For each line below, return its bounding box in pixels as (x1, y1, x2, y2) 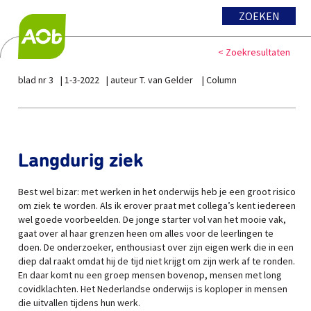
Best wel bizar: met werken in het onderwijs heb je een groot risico (18, 185, 296, 198)
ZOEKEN (238, 9, 280, 23)
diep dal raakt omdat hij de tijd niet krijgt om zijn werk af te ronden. (18, 255, 295, 267)
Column (206, 74, 237, 86)
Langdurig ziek (18, 151, 144, 171)
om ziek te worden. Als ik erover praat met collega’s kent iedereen (18, 199, 296, 212)
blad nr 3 (18, 74, 53, 86)
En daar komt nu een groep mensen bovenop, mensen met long (18, 269, 282, 281)
